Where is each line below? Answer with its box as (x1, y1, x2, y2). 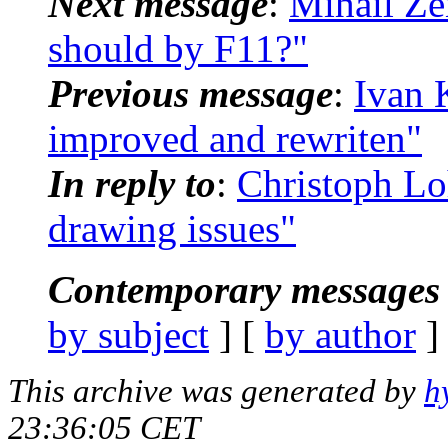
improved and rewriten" (48, 116, 422, 160)
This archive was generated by (8, 372, 424, 409)
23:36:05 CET (8, 409, 200, 446)
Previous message (48, 71, 333, 115)
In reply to (48, 161, 216, 205)
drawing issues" (48, 206, 296, 250)
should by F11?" (48, 26, 308, 70)
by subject (48, 312, 209, 356)
